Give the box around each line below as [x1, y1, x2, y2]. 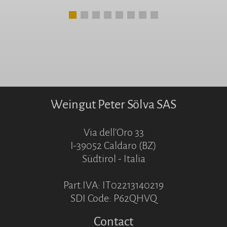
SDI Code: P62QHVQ [70, 193, 157, 204]
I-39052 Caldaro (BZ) [70, 140, 157, 152]
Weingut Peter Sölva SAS [51, 98, 176, 111]
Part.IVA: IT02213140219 [63, 179, 164, 191]
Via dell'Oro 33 [83, 127, 144, 138]
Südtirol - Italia [82, 153, 145, 165]
